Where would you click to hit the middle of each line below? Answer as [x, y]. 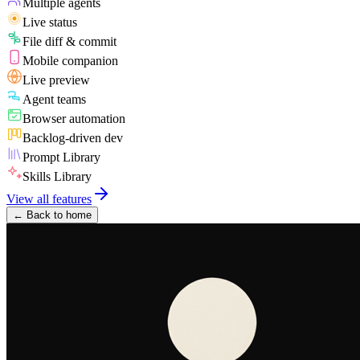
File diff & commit [70, 42]
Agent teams [54, 100]
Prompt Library [61, 157]
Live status [50, 22]
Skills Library [57, 177]
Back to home [59, 215]
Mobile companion [70, 61]
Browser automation [74, 119]
